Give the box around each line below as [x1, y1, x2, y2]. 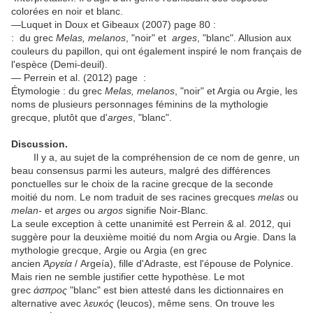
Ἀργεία [43, 258, 72, 270]
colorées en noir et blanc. [11, 6, 123, 17]
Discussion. [11, 138, 68, 150]
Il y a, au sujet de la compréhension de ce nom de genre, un [11, 152, 300, 163]
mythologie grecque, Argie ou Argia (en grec [11, 245, 207, 256]
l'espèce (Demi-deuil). [11, 59, 108, 71]
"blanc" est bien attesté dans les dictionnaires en [67, 284, 284, 296]
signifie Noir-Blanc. [123, 205, 208, 217]
